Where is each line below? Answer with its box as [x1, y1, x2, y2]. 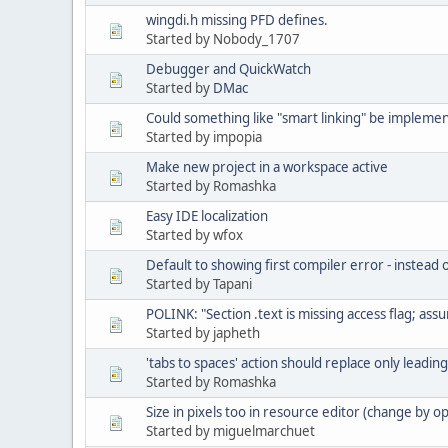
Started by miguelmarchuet [146, 421, 315, 440]
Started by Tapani [146, 274, 252, 293]
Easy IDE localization [146, 206, 268, 225]
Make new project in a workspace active [146, 157, 388, 176]
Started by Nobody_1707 [146, 29, 300, 48]
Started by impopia [146, 127, 262, 146]
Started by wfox [146, 225, 243, 244]
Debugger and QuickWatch [146, 59, 311, 78]
